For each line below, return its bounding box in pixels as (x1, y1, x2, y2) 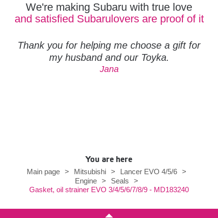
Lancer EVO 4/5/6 (120, 167, 177, 176)
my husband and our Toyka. (49, 52, 169, 63)
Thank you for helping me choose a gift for (18, 39, 200, 51)
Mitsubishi (74, 167, 106, 176)
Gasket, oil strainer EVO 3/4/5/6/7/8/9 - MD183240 (29, 185, 189, 194)
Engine (75, 176, 97, 185)
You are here (86, 155, 132, 163)
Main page (27, 167, 60, 176)
